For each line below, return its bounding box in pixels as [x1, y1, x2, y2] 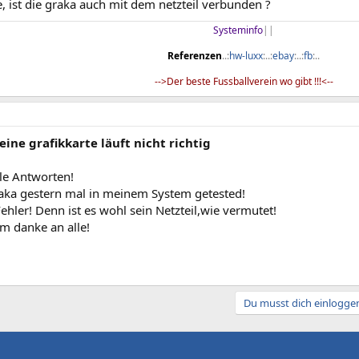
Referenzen [167, 49, 222, 63]
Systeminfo [213, 23, 263, 37]
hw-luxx [229, 49, 263, 63]
